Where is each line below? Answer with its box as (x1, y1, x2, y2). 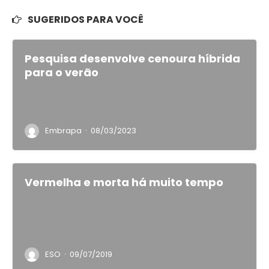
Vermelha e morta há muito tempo (25, 175, 223, 190)
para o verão (25, 65, 98, 80)
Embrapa (45, 125, 82, 136)
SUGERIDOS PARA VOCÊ (28, 13, 144, 26)
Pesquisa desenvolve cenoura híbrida (25, 51, 240, 66)
